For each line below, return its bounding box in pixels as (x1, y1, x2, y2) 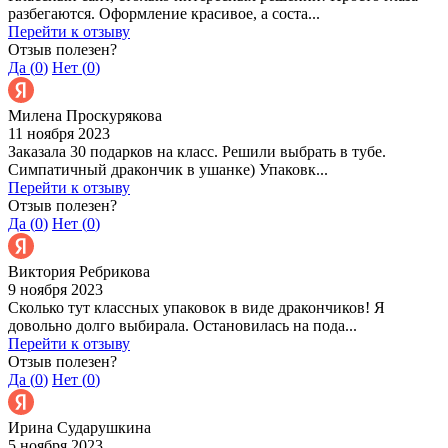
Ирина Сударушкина (8, 418, 151, 436)
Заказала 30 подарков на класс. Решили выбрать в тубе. (8, 142, 386, 160)
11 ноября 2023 (8, 124, 110, 142)
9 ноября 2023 (8, 280, 103, 298)
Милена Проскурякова (8, 106, 162, 124)
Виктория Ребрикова (8, 262, 150, 280)
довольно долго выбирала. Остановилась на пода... (8, 316, 357, 334)
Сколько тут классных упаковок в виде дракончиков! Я (8, 298, 385, 316)
